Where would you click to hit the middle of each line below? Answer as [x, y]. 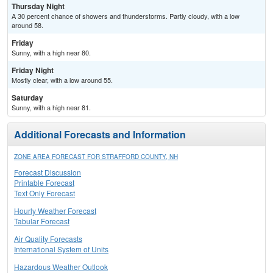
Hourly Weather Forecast [55, 211]
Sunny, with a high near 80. [51, 53]
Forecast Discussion [48, 172]
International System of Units [61, 249]
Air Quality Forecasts [48, 239]
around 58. [27, 25]
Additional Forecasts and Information [100, 135]
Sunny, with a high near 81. [51, 108]
